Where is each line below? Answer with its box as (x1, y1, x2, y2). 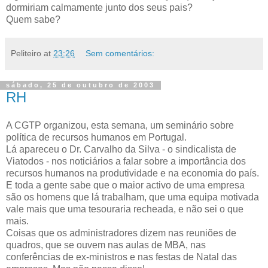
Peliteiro (11, 48, 41, 58)
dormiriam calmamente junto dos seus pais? (6, 2, 193, 13)
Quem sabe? (6, 14, 60, 25)
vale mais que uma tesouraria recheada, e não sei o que (6, 204, 243, 215)
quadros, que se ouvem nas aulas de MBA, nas (6, 240, 206, 251)
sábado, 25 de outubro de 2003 (6, 81, 155, 89)
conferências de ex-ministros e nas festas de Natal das (6, 252, 237, 263)
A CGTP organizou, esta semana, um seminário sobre (6, 120, 234, 131)
